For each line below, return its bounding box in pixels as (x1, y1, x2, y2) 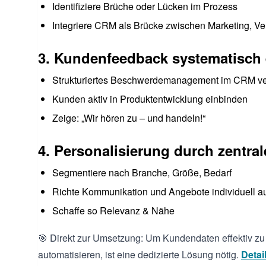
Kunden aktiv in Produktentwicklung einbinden (52, 91, 248, 106)
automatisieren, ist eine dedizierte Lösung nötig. (38, 247, 241, 261)
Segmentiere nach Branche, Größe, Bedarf (52, 165, 232, 179)
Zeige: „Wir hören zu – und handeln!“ (52, 110, 205, 125)
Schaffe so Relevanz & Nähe (52, 203, 175, 217)
